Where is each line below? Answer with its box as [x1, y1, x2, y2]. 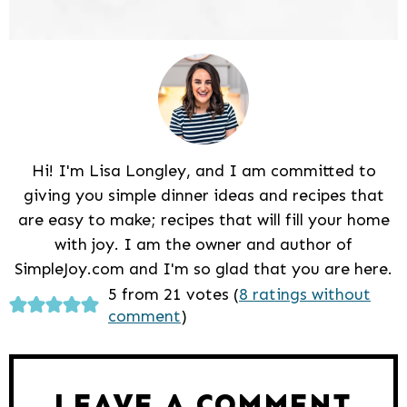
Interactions [8, 310, 163, 341]
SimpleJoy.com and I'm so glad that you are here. [15, 258, 392, 279]
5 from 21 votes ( [107, 283, 239, 304]
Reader [8, 280, 95, 311]
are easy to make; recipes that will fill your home [17, 209, 390, 230]
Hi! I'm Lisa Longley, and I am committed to [31, 160, 376, 181]
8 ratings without [238, 283, 371, 304]
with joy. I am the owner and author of [55, 233, 352, 254]
